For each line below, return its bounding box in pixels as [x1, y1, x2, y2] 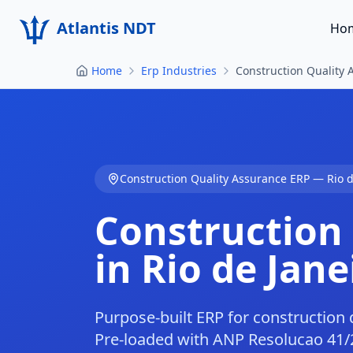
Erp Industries [141, 63, 217, 78]
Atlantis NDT [57, 17, 156, 39]
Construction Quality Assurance [120, 171, 287, 186]
